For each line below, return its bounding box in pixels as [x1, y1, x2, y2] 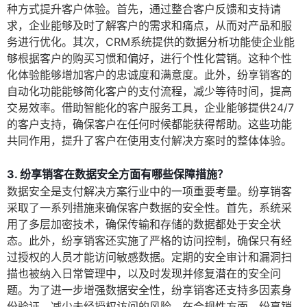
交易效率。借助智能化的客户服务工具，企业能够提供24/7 [7, 101, 294, 115]
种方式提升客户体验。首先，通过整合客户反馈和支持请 [7, 2, 281, 16]
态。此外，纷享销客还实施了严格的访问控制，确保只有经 [7, 234, 292, 248]
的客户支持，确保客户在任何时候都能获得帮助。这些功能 [7, 117, 292, 132]
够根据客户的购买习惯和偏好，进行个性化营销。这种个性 [7, 51, 292, 66]
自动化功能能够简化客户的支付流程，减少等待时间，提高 [7, 84, 292, 99]
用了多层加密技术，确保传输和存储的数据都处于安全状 [7, 217, 281, 232]
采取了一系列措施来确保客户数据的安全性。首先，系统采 [7, 201, 292, 215]
